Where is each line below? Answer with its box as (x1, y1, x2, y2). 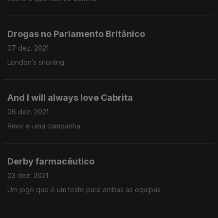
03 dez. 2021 (7, 171, 48, 180)
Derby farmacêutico (7, 156, 94, 166)
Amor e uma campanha (7, 122, 80, 130)
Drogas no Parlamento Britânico (7, 29, 145, 39)
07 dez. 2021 (7, 44, 49, 52)
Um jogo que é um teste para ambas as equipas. (7, 185, 162, 194)
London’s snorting (7, 58, 64, 66)
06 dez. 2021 (7, 108, 49, 116)
